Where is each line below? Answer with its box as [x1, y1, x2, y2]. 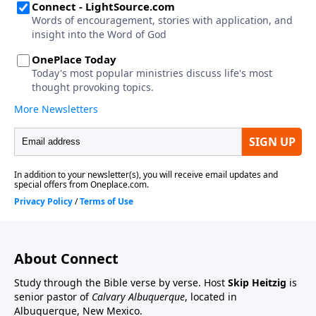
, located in [185, 289, 237, 303]
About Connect [14, 248, 119, 268]
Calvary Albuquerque [92, 289, 185, 303]
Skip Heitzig [228, 275, 286, 289]
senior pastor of [14, 289, 92, 303]
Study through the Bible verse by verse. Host [14, 275, 228, 289]
